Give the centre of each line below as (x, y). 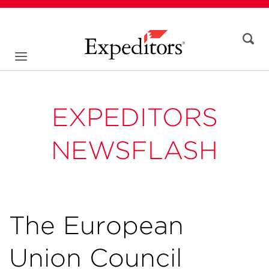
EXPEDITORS (134, 117)
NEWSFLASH (134, 150)
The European (96, 225)
